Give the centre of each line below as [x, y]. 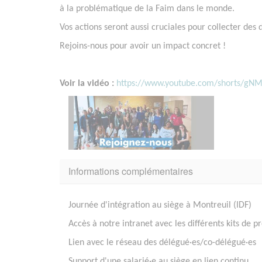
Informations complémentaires [131, 171]
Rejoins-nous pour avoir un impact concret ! [143, 46]
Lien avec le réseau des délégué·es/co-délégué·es [162, 242]
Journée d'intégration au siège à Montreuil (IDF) [160, 205]
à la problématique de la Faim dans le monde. [147, 9]
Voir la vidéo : [88, 84]
